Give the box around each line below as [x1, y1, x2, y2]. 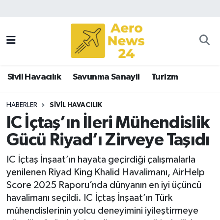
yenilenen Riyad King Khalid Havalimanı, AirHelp [6, 167, 205, 177]
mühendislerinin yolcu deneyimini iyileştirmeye [6, 205, 198, 216]
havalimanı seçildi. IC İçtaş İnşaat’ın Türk [6, 192, 172, 203]
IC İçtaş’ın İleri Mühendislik [6, 114, 210, 132]
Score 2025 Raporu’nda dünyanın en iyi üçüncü [6, 180, 201, 190]
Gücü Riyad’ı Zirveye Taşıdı [6, 132, 210, 149]
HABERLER [6, 101, 37, 109]
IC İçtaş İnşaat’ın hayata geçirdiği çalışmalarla [6, 154, 195, 165]
